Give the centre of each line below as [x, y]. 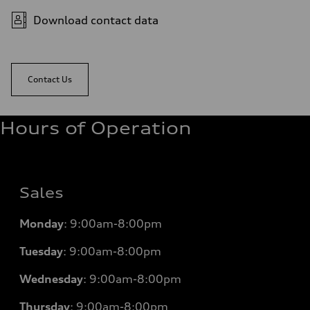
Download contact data [96, 20]
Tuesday [41, 252]
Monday [42, 224]
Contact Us [50, 80]
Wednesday [51, 279]
